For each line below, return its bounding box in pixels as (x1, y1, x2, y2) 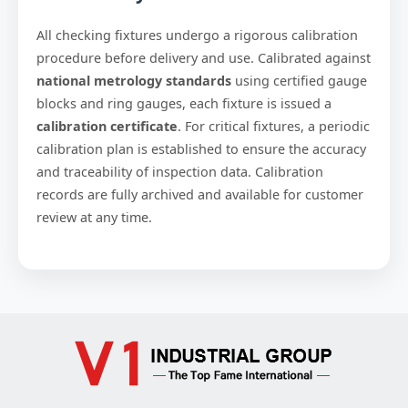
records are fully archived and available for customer (36, 186, 363, 203)
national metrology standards (36, 72, 231, 89)
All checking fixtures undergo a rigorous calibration (36, 26, 358, 44)
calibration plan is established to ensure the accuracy (36, 140, 366, 158)
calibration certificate (36, 117, 178, 135)
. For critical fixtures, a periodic (178, 117, 370, 135)
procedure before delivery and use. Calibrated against (36, 49, 371, 66)
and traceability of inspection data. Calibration (36, 163, 323, 180)
